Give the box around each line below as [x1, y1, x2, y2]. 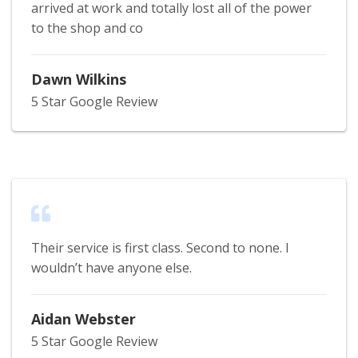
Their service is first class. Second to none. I [31, 238, 289, 257]
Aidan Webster [31, 308, 136, 328]
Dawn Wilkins [31, 69, 126, 89]
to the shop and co [31, 18, 143, 37]
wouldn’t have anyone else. [31, 258, 192, 276]
